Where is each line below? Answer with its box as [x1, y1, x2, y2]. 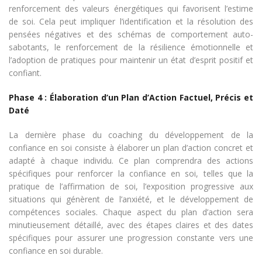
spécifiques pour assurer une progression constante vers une [9, 232, 253, 243]
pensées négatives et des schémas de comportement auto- [9, 28, 253, 40]
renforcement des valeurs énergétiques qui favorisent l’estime [9, 2, 253, 14]
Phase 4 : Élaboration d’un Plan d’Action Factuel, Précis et [9, 91, 253, 103]
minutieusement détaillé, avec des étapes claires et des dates [9, 219, 253, 230]
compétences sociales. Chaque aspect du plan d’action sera [9, 206, 253, 218]
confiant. [9, 67, 42, 78]
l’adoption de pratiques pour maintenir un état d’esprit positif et [9, 54, 253, 65]
